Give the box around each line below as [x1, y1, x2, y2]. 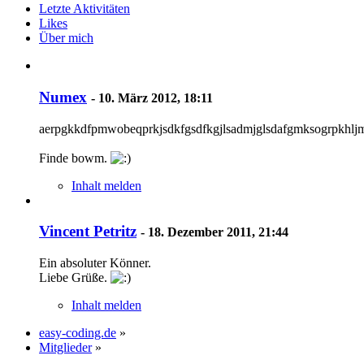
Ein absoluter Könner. [39, 256, 151, 271]
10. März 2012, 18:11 [98, 90, 213, 105]
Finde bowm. [39, 150, 110, 165]
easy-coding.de [39, 326, 116, 340]
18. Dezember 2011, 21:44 [148, 225, 288, 240]
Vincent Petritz [39, 223, 136, 240]
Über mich [39, 31, 93, 45]
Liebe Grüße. [39, 271, 110, 285]
